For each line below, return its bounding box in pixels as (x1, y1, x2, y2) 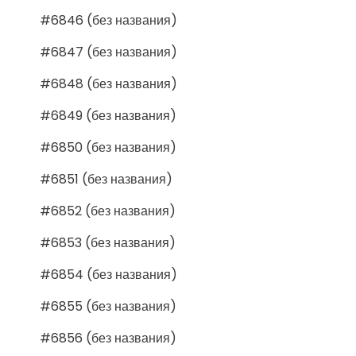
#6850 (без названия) (40, 137, 176, 157)
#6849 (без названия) (40, 106, 176, 125)
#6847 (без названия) (40, 42, 177, 61)
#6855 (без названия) (40, 296, 176, 315)
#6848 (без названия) (40, 74, 177, 93)
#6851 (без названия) (40, 169, 172, 188)
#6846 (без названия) (40, 10, 177, 29)
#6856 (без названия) (40, 328, 176, 347)
